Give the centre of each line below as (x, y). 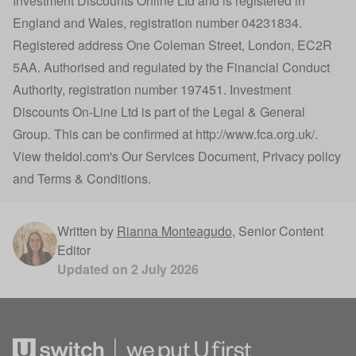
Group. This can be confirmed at (104, 133)
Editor (74, 250)
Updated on (94, 269)
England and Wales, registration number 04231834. (157, 22)
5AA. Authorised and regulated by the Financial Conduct (171, 67)
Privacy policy (302, 156)
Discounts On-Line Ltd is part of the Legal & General (159, 111)
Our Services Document (189, 156)
